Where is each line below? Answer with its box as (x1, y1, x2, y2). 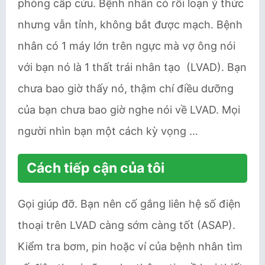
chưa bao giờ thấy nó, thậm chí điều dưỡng (18, 82, 234, 95)
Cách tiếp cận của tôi (27, 160, 164, 176)
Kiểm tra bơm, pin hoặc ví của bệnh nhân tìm (18, 240, 243, 253)
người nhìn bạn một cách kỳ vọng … (18, 125, 198, 137)
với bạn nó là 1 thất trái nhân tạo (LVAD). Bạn (18, 61, 247, 73)
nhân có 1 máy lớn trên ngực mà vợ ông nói (18, 40, 235, 52)
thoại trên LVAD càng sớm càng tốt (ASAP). (18, 219, 235, 231)
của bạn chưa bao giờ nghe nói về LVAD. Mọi (18, 104, 240, 116)
